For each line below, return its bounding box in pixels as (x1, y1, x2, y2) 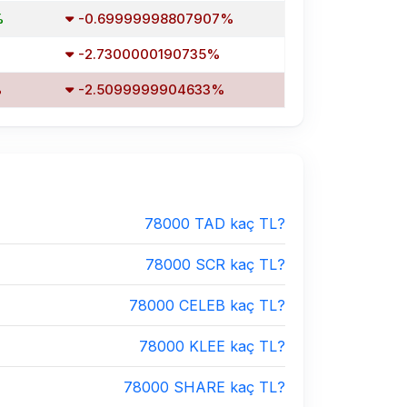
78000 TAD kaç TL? (144, 214, 285, 233)
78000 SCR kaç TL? (145, 255, 285, 273)
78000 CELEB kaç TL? (129, 296, 285, 314)
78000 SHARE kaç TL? (124, 378, 285, 396)
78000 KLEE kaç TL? (139, 337, 285, 355)
